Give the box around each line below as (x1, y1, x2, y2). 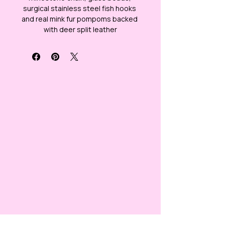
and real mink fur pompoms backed (22, 14, 139, 24)
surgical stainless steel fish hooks (23, 4, 138, 14)
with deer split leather (44, 25, 117, 35)
